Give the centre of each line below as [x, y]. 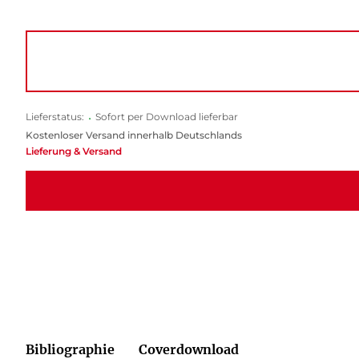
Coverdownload [188, 349]
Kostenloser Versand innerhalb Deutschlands [133, 135]
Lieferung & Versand [73, 151]
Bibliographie [70, 349]
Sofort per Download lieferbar [166, 116]
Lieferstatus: [54, 116]
